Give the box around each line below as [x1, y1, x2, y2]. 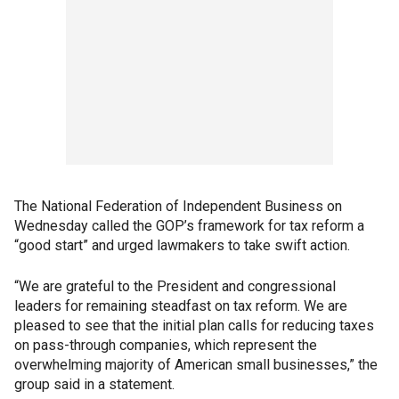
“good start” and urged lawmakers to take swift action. [14, 237, 350, 254]
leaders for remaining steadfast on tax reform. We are [14, 297, 347, 314]
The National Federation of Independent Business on [14, 198, 342, 215]
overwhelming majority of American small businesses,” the [14, 356, 378, 373]
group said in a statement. [14, 376, 175, 393]
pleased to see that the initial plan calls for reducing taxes [14, 317, 374, 334]
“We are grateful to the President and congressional [14, 278, 336, 295]
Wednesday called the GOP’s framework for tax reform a [14, 217, 364, 234]
